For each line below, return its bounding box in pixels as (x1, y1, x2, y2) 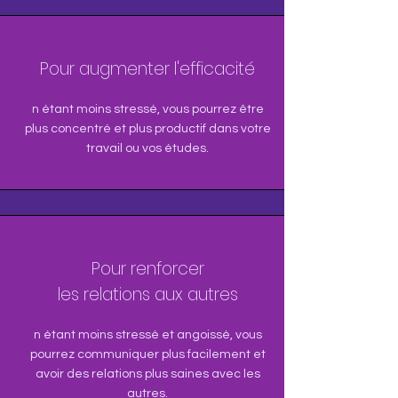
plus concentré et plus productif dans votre (24, 123, 271, 135)
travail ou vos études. (86, 142, 209, 155)
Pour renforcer (91, 257, 204, 281)
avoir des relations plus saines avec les (35, 368, 260, 380)
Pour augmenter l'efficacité (40, 57, 255, 81)
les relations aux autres (57, 283, 238, 306)
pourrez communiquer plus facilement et (29, 348, 266, 361)
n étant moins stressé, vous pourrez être (31, 103, 264, 115)
